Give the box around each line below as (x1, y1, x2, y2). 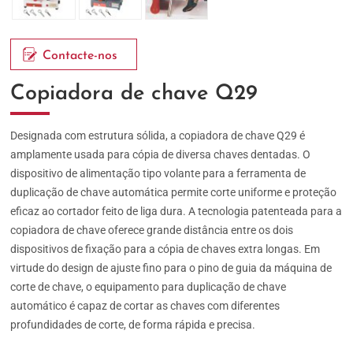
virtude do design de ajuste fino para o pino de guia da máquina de (10, 262, 333, 275)
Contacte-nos (43, 49, 118, 62)
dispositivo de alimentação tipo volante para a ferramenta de (10, 167, 307, 180)
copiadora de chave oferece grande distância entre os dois (10, 224, 294, 237)
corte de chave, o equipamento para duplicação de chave (10, 281, 287, 294)
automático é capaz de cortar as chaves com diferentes (10, 299, 281, 313)
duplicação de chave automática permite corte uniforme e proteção (10, 186, 337, 199)
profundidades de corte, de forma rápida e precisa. (10, 318, 256, 332)
